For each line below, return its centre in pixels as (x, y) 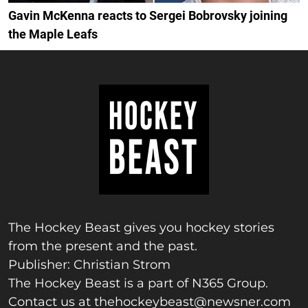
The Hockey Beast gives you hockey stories (141, 227)
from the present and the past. (103, 246)
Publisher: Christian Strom (89, 264)
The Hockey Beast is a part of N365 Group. (138, 283)
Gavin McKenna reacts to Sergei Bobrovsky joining (148, 15)
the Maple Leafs (53, 34)
